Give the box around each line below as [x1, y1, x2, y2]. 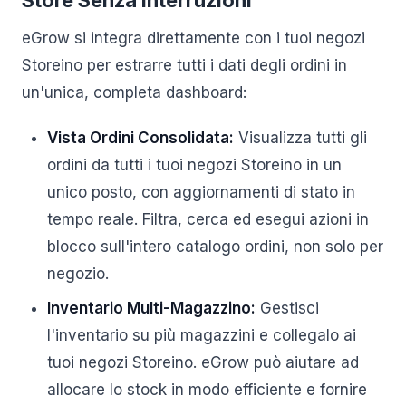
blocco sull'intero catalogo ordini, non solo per [47, 237, 383, 256]
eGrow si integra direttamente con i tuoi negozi [22, 29, 365, 47]
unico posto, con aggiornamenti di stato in [47, 183, 355, 201]
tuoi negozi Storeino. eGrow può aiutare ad [47, 353, 359, 372]
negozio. [47, 265, 109, 283]
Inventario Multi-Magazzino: [47, 299, 256, 317]
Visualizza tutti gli [234, 129, 367, 147]
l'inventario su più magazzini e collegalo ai [47, 326, 356, 344]
